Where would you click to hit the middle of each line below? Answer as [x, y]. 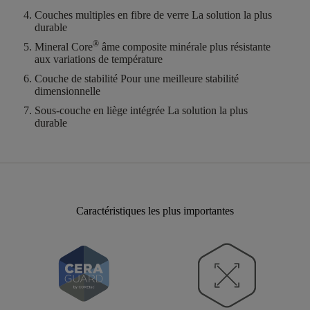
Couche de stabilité [76, 79]
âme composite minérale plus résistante [185, 47]
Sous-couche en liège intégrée [100, 111]
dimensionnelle [67, 91]
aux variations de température [99, 60]
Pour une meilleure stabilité [178, 79]
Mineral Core [64, 47]
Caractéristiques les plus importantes [155, 211]
